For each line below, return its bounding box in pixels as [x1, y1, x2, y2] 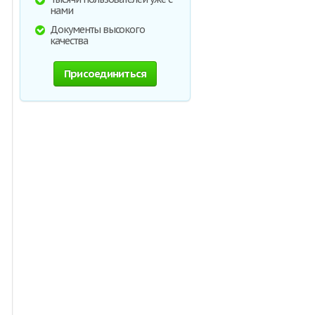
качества [50, 34, 88, 47]
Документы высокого [50, 23, 146, 36]
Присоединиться [63, 67, 147, 80]
